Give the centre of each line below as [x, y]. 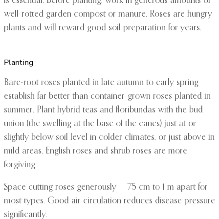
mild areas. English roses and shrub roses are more [96, 151]
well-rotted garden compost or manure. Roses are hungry [108, 14]
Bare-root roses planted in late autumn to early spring [101, 83]
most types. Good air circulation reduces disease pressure [109, 201]
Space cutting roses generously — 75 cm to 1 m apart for [106, 187]
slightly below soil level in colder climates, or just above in [109, 138]
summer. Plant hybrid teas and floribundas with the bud [103, 110]
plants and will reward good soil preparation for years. [103, 28]
